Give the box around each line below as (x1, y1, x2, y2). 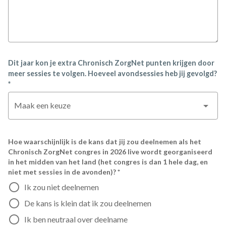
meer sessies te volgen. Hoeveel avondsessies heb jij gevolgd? (8, 69, 217, 78)
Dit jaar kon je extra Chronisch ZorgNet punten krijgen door (8, 59, 214, 67)
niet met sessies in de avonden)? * (8, 167, 120, 176)
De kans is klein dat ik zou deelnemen (24, 198, 151, 208)
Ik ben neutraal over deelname (24, 214, 128, 224)
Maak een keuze (14, 100, 71, 110)
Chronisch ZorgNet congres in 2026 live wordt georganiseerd (8, 147, 212, 156)
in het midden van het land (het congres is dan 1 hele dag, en (8, 157, 208, 166)
